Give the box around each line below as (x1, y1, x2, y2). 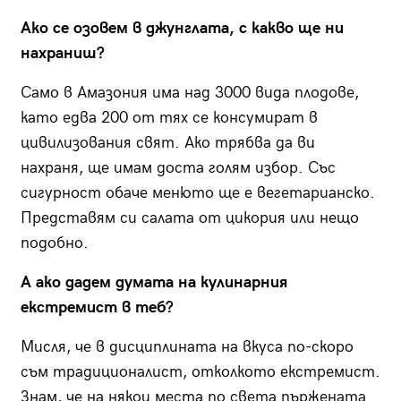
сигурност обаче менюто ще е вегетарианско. (20, 183, 375, 203)
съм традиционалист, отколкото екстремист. (20, 363, 380, 382)
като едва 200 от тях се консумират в (20, 108, 318, 128)
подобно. (20, 234, 89, 253)
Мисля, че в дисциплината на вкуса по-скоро (20, 337, 354, 357)
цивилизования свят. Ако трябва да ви (20, 133, 315, 153)
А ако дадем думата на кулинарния (20, 273, 287, 293)
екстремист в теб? (20, 298, 174, 318)
